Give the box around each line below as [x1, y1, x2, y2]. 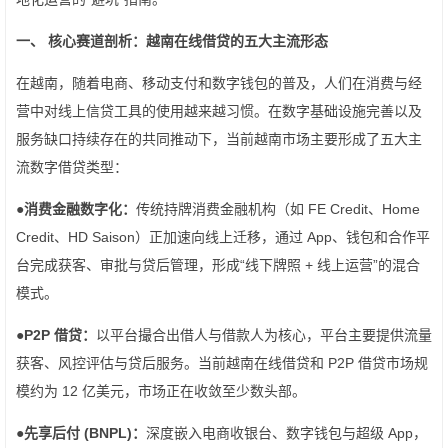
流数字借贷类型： [16, 159, 128, 176]
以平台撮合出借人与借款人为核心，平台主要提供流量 [96, 327, 432, 344]
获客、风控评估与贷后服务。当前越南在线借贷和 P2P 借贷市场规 [16, 355, 428, 372]
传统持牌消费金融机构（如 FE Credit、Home [136, 201, 420, 218]
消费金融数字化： [24, 201, 136, 218]
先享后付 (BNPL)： [24, 425, 146, 442]
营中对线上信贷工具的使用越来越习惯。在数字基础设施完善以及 [16, 103, 422, 120]
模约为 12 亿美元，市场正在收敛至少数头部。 [16, 383, 306, 400]
